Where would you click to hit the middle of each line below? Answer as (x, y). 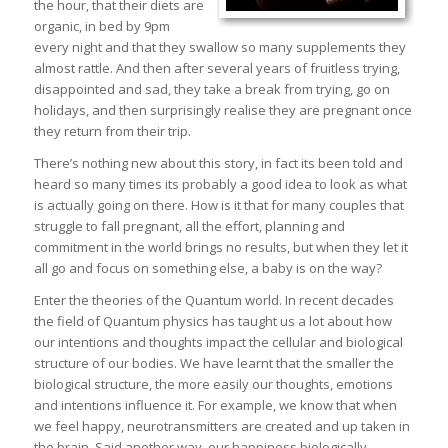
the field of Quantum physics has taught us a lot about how (212, 321)
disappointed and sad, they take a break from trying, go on (211, 89)
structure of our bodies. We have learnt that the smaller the (213, 363)
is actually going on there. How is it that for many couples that (218, 205)
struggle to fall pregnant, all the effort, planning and (189, 226)
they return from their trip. (112, 131)
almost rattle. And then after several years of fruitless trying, (216, 68)
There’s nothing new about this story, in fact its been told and (218, 163)
